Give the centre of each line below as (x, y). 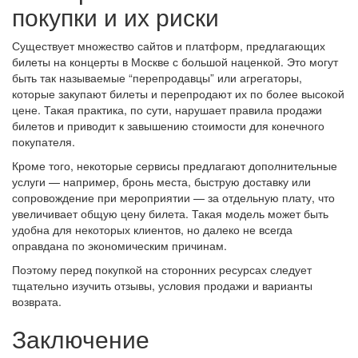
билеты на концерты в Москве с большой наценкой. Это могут (175, 61)
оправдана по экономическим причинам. (119, 245)
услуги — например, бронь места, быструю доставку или (161, 181)
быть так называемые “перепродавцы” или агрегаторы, (157, 77)
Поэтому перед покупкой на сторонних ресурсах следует (162, 269)
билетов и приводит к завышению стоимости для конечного (168, 125)
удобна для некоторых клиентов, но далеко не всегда (152, 229)
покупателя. (44, 141)
